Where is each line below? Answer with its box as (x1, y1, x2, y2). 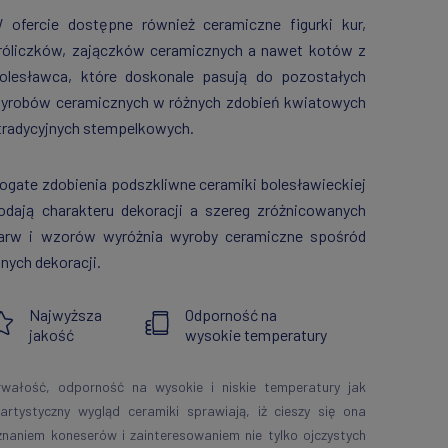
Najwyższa (29, 305, 103, 325)
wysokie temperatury (185, 325, 328, 345)
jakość (29, 325, 75, 345)
